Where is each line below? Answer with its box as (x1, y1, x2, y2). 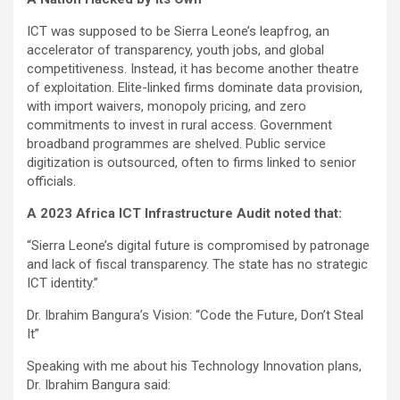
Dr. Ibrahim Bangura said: (27, 377, 171, 394)
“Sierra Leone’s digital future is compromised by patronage (27, 237, 370, 254)
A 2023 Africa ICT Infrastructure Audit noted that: (27, 205, 342, 222)
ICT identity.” (27, 275, 98, 292)
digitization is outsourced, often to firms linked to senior (27, 154, 356, 171)
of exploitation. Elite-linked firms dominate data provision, (27, 79, 362, 96)
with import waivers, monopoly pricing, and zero (27, 98, 306, 115)
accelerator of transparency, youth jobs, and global (27, 42, 324, 59)
